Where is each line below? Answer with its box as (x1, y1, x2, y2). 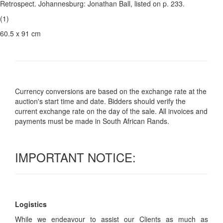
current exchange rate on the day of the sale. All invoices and (15, 106, 208, 116)
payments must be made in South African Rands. (15, 116, 169, 126)
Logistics (15, 199, 47, 209)
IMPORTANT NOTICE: (15, 148, 136, 166)
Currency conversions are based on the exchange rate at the (15, 86, 207, 96)
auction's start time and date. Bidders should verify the (15, 96, 186, 106)
